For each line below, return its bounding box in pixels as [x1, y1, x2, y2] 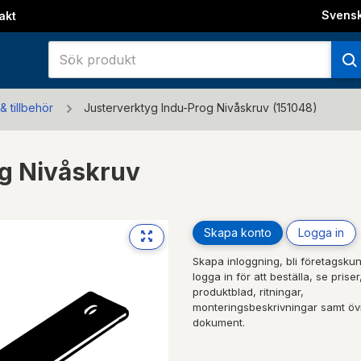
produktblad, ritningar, [193, 284, 304, 298]
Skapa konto [204, 225, 272, 239]
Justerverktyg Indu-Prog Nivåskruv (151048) [84, 101, 317, 114]
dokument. [193, 315, 245, 329]
